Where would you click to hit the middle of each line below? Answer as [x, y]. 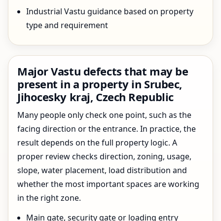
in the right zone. [49, 198]
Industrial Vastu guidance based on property [110, 11]
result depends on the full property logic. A [97, 143]
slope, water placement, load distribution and [102, 170]
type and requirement [67, 25]
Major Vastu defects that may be [103, 71]
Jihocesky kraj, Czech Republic [95, 97]
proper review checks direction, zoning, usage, [104, 156]
